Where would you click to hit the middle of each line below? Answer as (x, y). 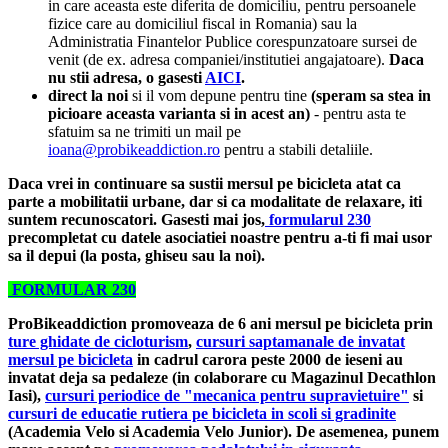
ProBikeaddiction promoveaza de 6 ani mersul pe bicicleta (204, 323)
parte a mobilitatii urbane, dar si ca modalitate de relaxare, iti (215, 201)
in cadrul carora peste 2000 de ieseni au (268, 359)
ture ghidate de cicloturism (98, 341)
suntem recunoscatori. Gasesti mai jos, (136, 219)
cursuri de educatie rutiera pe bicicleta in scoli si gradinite (202, 413)
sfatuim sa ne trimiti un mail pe (144, 131)
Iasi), (26, 395)
